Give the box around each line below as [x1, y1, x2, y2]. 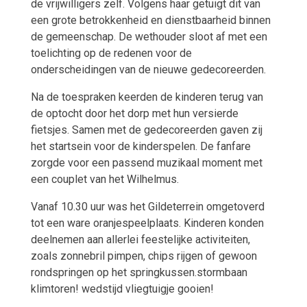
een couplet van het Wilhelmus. [30, 173, 179, 186]
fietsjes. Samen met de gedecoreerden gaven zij [30, 123, 262, 137]
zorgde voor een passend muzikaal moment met [30, 156, 262, 170]
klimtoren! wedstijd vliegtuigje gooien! [30, 282, 214, 296]
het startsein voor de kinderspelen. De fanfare [30, 140, 251, 153]
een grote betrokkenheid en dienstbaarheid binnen [30, 14, 271, 27]
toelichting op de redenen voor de [30, 47, 192, 60]
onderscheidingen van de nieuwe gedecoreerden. [30, 63, 266, 77]
